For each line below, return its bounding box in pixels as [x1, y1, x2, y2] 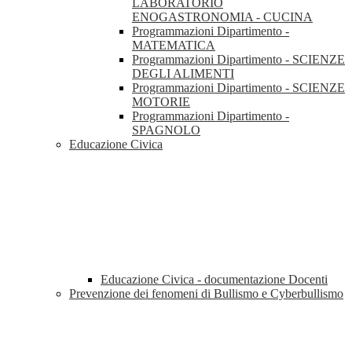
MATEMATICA [132, 38, 215, 53]
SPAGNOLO [132, 123, 200, 137]
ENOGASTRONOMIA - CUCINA [132, 10, 313, 24]
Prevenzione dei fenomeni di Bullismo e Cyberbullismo [69, 287, 343, 301]
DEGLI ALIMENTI [132, 67, 234, 81]
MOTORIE [132, 95, 190, 109]
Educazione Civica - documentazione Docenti [101, 273, 328, 287]
